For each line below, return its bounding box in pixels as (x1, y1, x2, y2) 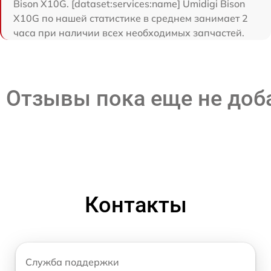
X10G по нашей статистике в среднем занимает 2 (13, 12, 248, 25)
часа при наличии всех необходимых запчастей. (13, 27, 244, 39)
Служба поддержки (25, 256, 119, 269)
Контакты (84, 192, 187, 218)
